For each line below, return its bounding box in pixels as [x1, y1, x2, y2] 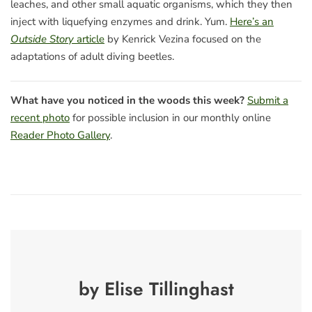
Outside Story [10, 31, 74, 46]
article [74, 31, 104, 46]
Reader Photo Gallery [10, 128, 110, 143]
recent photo [10, 111, 70, 125]
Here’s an [230, 14, 274, 29]
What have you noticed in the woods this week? [10, 93, 244, 108]
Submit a [247, 93, 288, 108]
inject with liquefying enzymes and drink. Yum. [10, 14, 230, 29]
